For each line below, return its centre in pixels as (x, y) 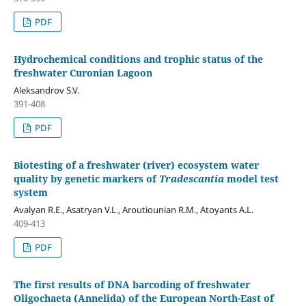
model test (251, 178)
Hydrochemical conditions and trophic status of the (138, 59)
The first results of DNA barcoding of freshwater (131, 284)
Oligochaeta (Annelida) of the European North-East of (143, 298)
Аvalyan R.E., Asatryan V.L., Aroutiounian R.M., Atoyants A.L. (133, 209)
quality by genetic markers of (86, 178)
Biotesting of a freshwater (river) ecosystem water (136, 165)
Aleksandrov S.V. (46, 90)
